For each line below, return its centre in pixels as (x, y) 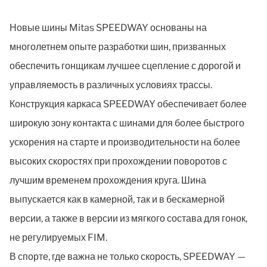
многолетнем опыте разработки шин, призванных (118, 46)
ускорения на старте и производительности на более (125, 142)
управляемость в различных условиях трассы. (111, 85)
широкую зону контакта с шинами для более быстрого (127, 123)
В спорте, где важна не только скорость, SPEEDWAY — (128, 256)
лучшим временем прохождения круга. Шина (108, 180)
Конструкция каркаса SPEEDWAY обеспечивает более (128, 104)
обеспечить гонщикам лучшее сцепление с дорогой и (125, 66)
